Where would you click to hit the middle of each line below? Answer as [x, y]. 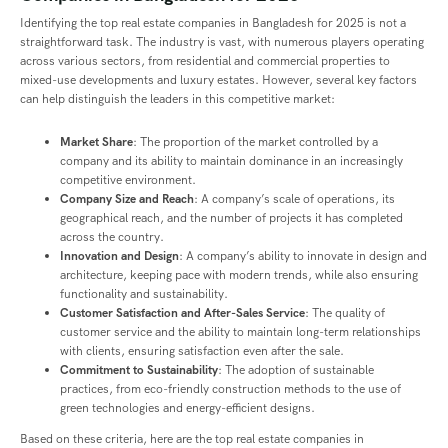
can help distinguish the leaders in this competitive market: [177, 98]
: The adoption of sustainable [296, 369]
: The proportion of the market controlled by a [255, 141]
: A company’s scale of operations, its [294, 198]
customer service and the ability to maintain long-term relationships [240, 331]
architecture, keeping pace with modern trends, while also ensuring [239, 274]
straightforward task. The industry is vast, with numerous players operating [222, 41]
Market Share [96, 141]
